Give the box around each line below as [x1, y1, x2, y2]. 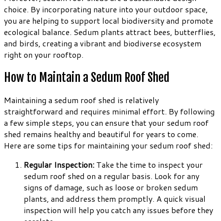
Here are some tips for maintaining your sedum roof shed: [4, 140, 213, 151]
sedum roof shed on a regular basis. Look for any [24, 170, 199, 182]
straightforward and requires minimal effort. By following [4, 106, 215, 117]
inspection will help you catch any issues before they [24, 204, 213, 216]
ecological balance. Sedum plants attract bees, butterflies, [4, 26, 216, 37]
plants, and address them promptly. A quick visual [24, 193, 206, 205]
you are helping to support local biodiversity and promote [4, 14, 213, 26]
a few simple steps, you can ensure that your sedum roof [4, 117, 209, 129]
